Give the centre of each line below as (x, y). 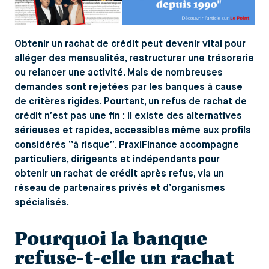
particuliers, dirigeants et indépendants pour (117, 159)
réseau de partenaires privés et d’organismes (120, 188)
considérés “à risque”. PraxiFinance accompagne (127, 145)
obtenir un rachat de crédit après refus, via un (119, 174)
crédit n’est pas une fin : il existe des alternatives (128, 116)
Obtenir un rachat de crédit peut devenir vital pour (130, 44)
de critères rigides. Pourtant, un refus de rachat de (131, 102)
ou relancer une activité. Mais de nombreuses (119, 73)
